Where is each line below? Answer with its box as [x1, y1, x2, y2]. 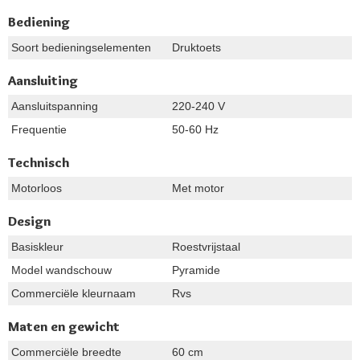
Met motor [172, 182, 224, 195]
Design [8, 213, 51, 230]
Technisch [8, 154, 69, 171]
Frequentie [11, 123, 67, 137]
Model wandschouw [11, 264, 112, 277]
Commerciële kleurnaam [11, 287, 136, 301]
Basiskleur [11, 240, 63, 254]
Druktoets [172, 41, 221, 55]
